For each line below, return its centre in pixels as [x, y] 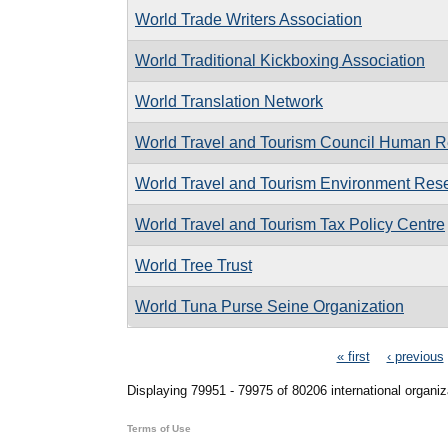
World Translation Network [229, 101]
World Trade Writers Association [248, 19]
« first [353, 356]
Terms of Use [159, 428]
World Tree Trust [193, 265]
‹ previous [415, 356]
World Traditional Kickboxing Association [280, 60]
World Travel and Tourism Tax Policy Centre [290, 224]
